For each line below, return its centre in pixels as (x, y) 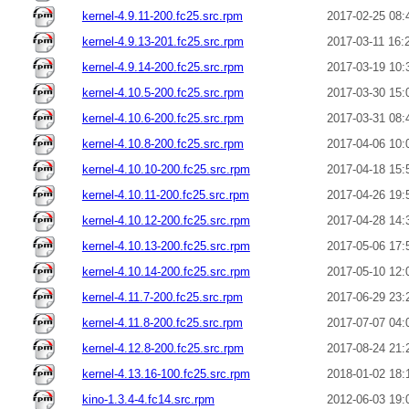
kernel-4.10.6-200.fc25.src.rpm (163, 118)
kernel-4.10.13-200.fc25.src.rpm (166, 246)
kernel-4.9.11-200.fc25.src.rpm (162, 16)
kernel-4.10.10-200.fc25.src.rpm (166, 169)
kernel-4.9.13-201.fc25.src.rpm (163, 41)
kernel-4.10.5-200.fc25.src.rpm (163, 92)
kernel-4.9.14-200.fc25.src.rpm (163, 67)
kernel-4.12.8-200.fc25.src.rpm (163, 348)
